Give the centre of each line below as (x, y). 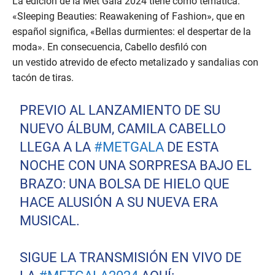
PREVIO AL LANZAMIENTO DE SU (120, 110)
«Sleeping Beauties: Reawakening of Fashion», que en (129, 17)
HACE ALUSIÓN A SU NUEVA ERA (119, 203)
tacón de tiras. (43, 78)
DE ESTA (192, 147)
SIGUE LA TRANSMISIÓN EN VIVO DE (131, 258)
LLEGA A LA (57, 147)
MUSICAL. (50, 221)
